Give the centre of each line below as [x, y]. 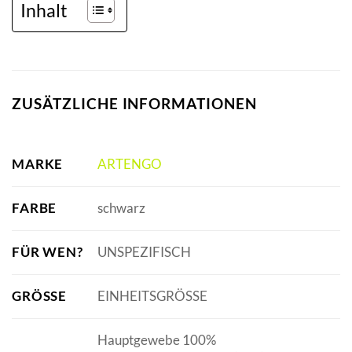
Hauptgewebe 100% [156, 340]
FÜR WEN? [48, 251]
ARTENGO [129, 164]
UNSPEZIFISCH [144, 252]
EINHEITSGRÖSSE [152, 296]
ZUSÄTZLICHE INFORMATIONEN [134, 104]
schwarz [121, 208]
